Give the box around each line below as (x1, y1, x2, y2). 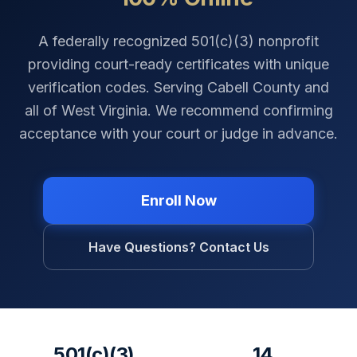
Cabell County (207, 79, 300, 96)
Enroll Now (140, 192, 217, 209)
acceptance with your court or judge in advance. (19, 125, 338, 142)
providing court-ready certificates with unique (28, 56, 329, 73)
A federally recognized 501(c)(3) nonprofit (38, 33, 319, 49)
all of (24, 102, 61, 119)
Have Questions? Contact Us (88, 239, 269, 255)
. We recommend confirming (147, 102, 333, 119)
